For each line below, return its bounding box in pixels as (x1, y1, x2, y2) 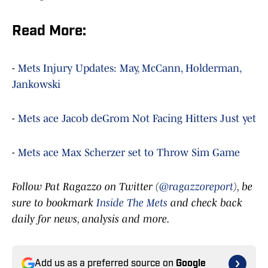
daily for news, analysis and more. (12, 213, 170, 226)
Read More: (12, 25, 86, 39)
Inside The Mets (96, 197, 167, 209)
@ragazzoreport (159, 181, 233, 193)
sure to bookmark (12, 197, 96, 209)
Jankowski (12, 78, 60, 91)
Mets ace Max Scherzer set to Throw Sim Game (18, 147, 240, 159)
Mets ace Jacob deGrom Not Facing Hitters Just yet (18, 112, 256, 125)
